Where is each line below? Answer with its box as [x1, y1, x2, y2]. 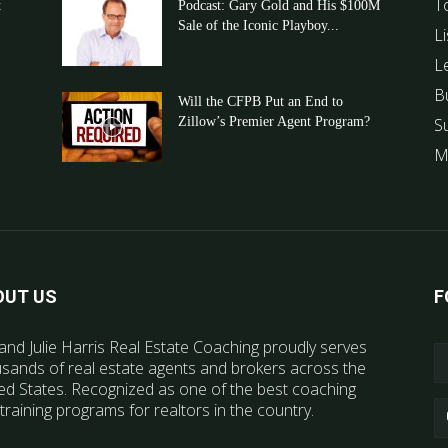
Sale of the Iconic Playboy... [178, 18, 339, 33]
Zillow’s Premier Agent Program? [178, 114, 370, 129]
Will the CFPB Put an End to [178, 94, 343, 109]
